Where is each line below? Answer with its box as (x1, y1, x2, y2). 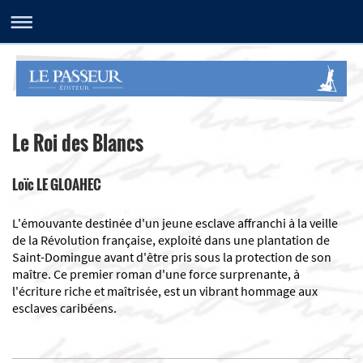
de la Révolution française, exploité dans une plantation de (12, 231, 330, 248)
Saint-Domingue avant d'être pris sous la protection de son (12, 248, 331, 265)
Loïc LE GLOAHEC (12, 174, 101, 195)
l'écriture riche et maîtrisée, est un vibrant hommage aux (12, 282, 318, 299)
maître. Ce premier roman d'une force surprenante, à (12, 265, 300, 282)
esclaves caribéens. (12, 299, 117, 316)
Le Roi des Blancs (12, 127, 143, 157)
